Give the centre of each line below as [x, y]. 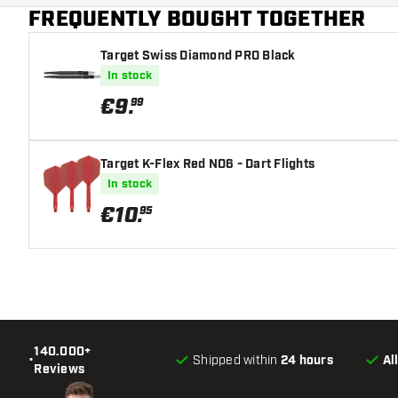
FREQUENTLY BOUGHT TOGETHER [197, 19]
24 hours [306, 360]
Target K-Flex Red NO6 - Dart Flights [207, 164]
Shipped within [237, 360]
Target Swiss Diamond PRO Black [198, 56]
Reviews [59, 369]
